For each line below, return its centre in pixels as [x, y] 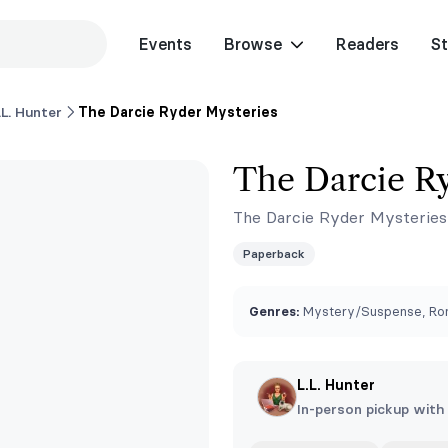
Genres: [274, 311]
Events [165, 44]
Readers [367, 44]
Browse [252, 44]
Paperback [274, 253]
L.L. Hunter [336, 385]
